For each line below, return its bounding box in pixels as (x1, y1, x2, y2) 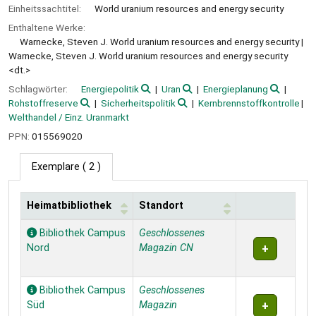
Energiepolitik (81, 83, 139, 95)
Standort (139, 200, 183, 212)
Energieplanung (202, 83, 268, 95)
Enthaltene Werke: (8, 21, 85, 33)
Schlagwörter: (8, 83, 70, 95)
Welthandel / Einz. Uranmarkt (8, 111, 129, 123)
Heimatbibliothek (27, 200, 111, 212)
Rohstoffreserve (8, 97, 78, 109)
